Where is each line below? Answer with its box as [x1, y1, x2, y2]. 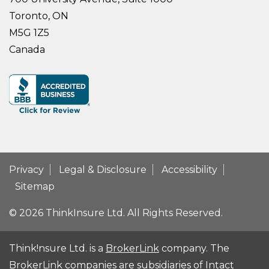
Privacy [9, 164, 44, 176]
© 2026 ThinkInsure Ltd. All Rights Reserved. [9, 207, 223, 219]
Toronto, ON [9, 10, 68, 22]
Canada [9, 44, 45, 56]
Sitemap [15, 181, 55, 193]
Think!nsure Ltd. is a [9, 243, 106, 255]
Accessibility [162, 164, 217, 176]
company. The [159, 243, 229, 255]
